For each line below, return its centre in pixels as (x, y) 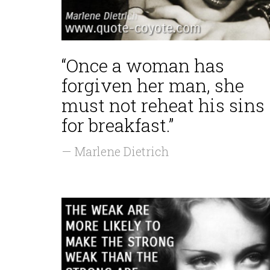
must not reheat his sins (163, 105)
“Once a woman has (143, 65)
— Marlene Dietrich (115, 151)
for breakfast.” (118, 125)
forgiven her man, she (153, 85)
